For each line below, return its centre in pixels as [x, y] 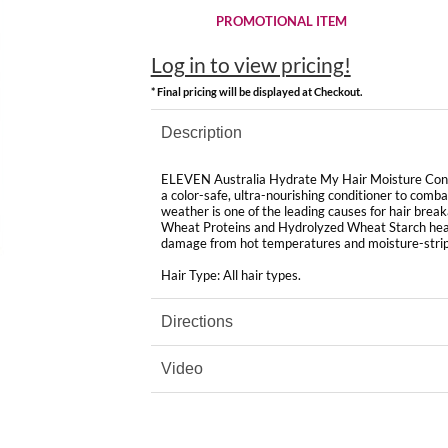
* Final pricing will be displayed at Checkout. [256, 91]
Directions [196, 321]
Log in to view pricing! [250, 64]
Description [201, 132]
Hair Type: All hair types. [230, 274]
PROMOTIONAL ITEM [281, 22]
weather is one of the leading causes [265, 210]
